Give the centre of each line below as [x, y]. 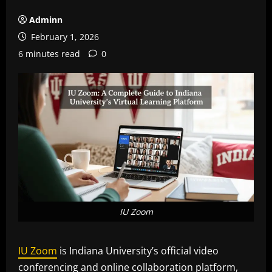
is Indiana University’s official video [138, 250]
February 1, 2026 [64, 37]
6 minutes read [49, 54]
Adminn [46, 20]
